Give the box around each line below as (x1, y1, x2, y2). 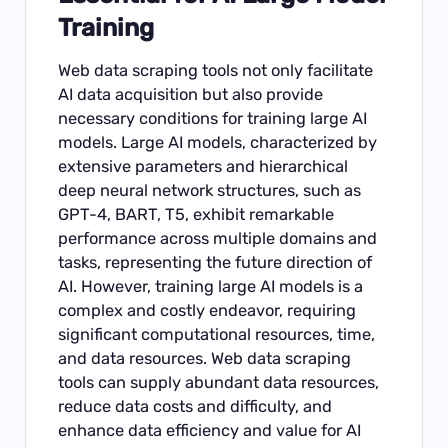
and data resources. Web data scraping (58, 348, 352, 368)
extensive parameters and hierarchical (58, 156, 349, 176)
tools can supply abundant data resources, (58, 372, 380, 392)
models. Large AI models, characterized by (58, 132, 378, 152)
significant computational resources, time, (58, 324, 376, 344)
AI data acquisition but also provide (58, 84, 324, 104)
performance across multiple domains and (58, 228, 378, 248)
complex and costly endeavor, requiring (58, 300, 357, 320)
